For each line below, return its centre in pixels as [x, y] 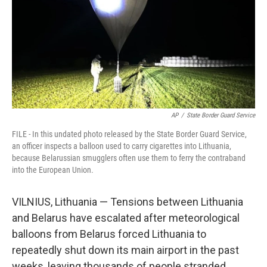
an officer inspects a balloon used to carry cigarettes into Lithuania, [122, 146]
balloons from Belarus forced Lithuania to [109, 234]
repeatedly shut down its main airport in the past [125, 250]
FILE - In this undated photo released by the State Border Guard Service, [129, 134]
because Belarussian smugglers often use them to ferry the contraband [129, 158]
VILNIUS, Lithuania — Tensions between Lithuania [128, 202]
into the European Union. [53, 170]
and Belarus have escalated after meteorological [126, 218]
